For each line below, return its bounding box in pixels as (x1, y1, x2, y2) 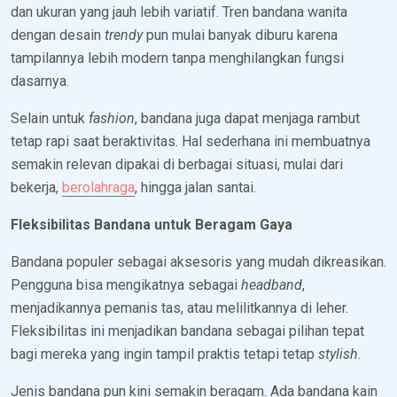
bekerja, (11, 178, 62, 196)
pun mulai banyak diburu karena (143, 26, 338, 43)
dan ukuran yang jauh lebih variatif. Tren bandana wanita (11, 3, 347, 20)
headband (241, 276, 302, 293)
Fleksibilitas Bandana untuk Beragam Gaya (11, 215, 292, 233)
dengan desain (11, 26, 105, 43)
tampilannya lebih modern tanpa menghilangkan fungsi (11, 49, 344, 66)
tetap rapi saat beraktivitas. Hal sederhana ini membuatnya (11, 132, 370, 150)
